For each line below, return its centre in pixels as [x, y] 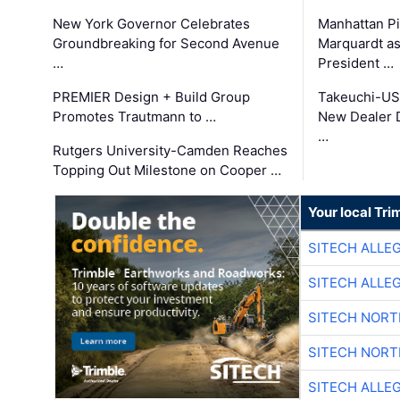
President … [355, 62]
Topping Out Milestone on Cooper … [167, 170]
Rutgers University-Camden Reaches [171, 150]
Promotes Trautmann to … [135, 116]
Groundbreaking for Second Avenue [167, 43]
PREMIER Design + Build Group [152, 96]
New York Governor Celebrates [152, 23]
